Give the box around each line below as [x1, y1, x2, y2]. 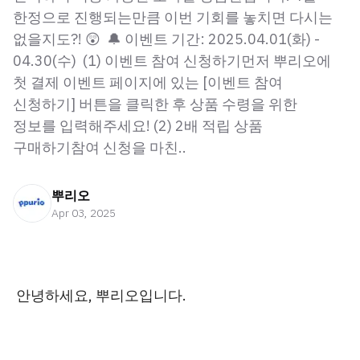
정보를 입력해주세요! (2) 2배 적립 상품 [13, 117, 263, 135]
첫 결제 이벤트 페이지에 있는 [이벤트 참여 [13, 73, 283, 92]
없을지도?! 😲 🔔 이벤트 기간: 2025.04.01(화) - [13, 30, 320, 48]
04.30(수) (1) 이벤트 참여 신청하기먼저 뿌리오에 [13, 51, 331, 70]
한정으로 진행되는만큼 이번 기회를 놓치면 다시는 [13, 8, 333, 27]
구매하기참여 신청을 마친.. [13, 138, 186, 157]
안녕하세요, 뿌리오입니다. [16, 286, 186, 305]
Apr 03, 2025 [51, 206, 116, 220]
